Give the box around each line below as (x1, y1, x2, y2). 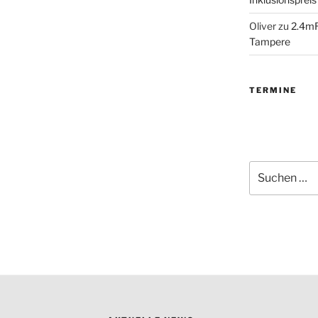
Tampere (248, 35, 290, 48)
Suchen (248, 162, 284, 174)
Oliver (248, 20, 276, 32)
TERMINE (248, 85, 297, 95)
